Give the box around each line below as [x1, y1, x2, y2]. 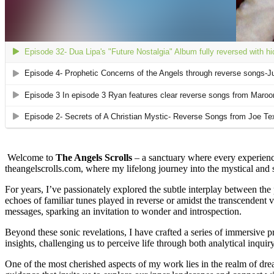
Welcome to [5, 152, 56, 163]
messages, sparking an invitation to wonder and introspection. [5, 206, 242, 217]
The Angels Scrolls [56, 152, 132, 163]
